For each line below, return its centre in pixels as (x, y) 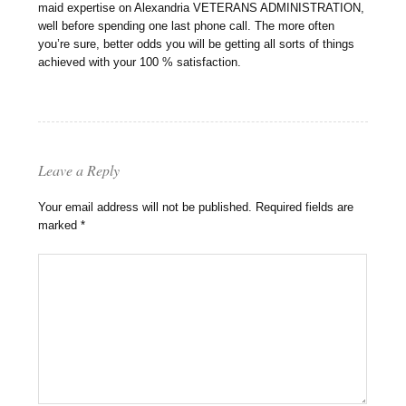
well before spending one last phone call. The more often (187, 26)
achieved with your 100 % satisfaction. (140, 63)
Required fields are (305, 208)
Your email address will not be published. (145, 208)
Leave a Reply (79, 170)
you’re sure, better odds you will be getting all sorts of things (197, 44)
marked (60, 226)
